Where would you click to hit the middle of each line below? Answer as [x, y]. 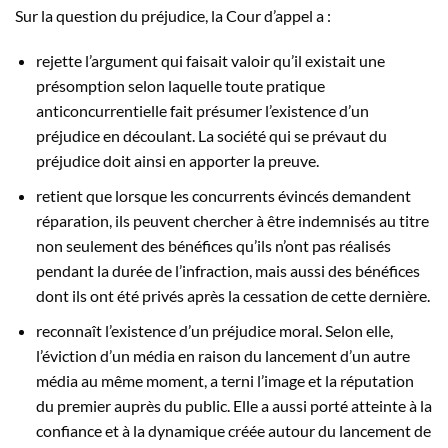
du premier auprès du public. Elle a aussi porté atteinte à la [233, 405]
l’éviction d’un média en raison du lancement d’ [193, 355]
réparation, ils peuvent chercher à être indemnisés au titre [232, 221]
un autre [380, 355]
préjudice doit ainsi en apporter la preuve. [177, 161]
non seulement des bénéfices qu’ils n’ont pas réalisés [213, 246]
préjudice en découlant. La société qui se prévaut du [211, 136]
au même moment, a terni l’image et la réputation [245, 380]
